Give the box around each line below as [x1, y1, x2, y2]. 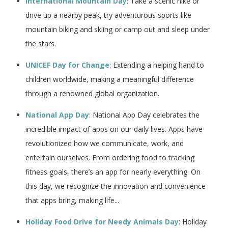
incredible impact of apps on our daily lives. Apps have [25, 124, 203, 134]
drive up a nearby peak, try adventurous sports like [25, 10, 191, 20]
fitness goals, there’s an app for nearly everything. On [25, 166, 201, 177]
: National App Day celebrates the [89, 109, 199, 120]
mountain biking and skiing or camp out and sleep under [25, 24, 210, 34]
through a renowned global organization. [25, 88, 159, 98]
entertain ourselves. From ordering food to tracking [25, 152, 194, 162]
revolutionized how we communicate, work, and [25, 138, 184, 148]
